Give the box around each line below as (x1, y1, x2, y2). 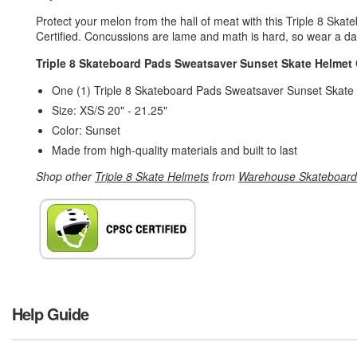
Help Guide (12, 302, 88, 325)
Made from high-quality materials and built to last (52, 142, 300, 158)
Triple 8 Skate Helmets (95, 168, 209, 184)
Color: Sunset (52, 122, 124, 138)
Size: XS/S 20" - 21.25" (52, 102, 167, 118)
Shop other (36, 168, 95, 184)
